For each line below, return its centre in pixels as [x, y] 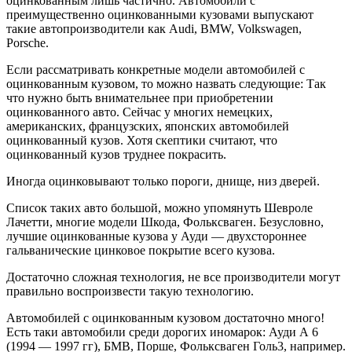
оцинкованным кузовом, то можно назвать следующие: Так [166, 83]
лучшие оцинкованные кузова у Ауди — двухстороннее [156, 236]
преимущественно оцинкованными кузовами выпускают [160, 14]
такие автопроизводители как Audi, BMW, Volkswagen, [154, 28]
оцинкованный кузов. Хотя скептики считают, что [142, 140]
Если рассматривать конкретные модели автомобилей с [156, 69]
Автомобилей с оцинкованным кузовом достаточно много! [165, 317]
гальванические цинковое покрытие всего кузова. [141, 250]
